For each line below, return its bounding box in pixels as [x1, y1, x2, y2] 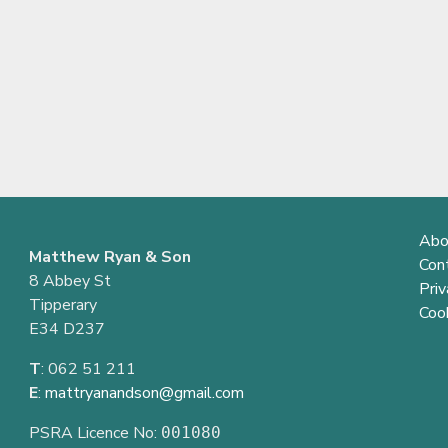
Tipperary [29, 293, 97, 316]
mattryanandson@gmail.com [45, 381, 244, 404]
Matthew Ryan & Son [29, 245, 191, 268]
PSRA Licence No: [29, 421, 161, 444]
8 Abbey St [29, 269, 111, 292]
